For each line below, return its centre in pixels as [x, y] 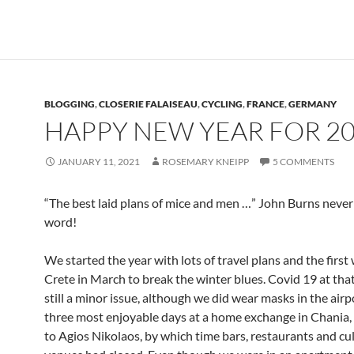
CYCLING [222, 104]
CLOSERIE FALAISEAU [148, 104]
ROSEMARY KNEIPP [205, 162]
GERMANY [313, 104]
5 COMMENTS [303, 162]
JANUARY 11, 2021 [99, 162]
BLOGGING [70, 104]
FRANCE [265, 104]
